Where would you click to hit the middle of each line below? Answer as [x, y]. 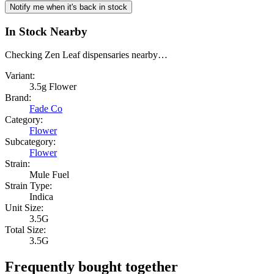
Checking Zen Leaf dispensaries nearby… [86, 55]
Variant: [20, 76]
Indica [41, 197]
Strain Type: [28, 186]
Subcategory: [30, 142]
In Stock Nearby [46, 31]
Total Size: [25, 230]
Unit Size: [24, 208]
